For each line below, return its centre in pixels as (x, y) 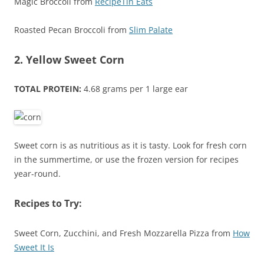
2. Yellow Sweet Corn (69, 60)
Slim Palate (151, 30)
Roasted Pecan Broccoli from (72, 30)
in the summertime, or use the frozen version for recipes (126, 160)
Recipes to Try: (48, 204)
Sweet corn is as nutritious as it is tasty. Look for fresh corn (131, 146)
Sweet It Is (34, 247)
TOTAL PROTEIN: (48, 89)
